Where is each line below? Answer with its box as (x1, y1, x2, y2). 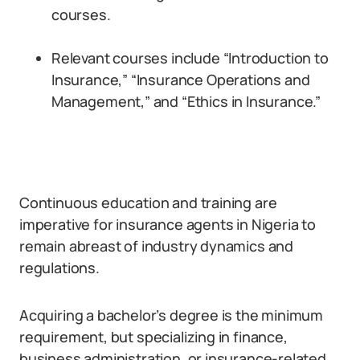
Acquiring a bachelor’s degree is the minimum (19, 305, 324, 325)
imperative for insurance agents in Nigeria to (19, 215, 316, 234)
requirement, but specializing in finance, (19, 327, 288, 346)
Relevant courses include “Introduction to (51, 48, 329, 67)
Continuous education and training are (19, 193, 277, 212)
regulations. (19, 258, 100, 277)
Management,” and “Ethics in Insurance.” (51, 92, 321, 111)
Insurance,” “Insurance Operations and (51, 70, 310, 89)
